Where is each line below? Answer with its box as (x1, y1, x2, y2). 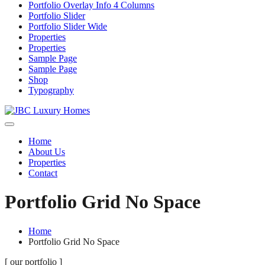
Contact (28, 168, 57, 178)
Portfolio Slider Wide (28, 21, 107, 31)
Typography (28, 85, 74, 95)
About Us (28, 147, 65, 157)
